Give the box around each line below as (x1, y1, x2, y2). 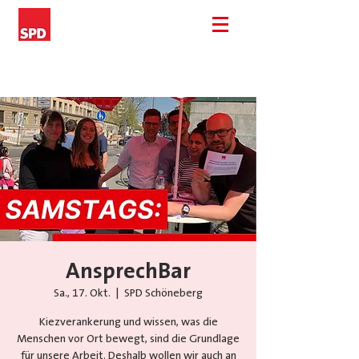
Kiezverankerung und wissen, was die (38, 316, 218, 329)
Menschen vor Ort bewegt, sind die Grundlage (17, 333, 240, 345)
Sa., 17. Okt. (54, 287, 111, 300)
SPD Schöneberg (124, 287, 203, 300)
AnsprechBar (66, 259, 191, 284)
